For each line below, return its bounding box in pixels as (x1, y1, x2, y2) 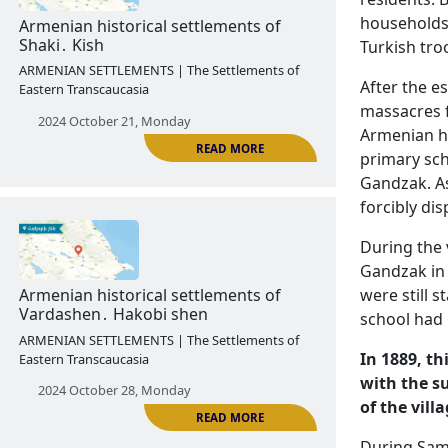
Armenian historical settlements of (23, 242, 352, 271)
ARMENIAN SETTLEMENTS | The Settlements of (23, 300, 374, 324)
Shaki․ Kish (23, 266, 131, 294)
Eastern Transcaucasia (23, 324, 187, 347)
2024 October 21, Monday (47, 364, 240, 387)
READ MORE (272, 169, 368, 191)
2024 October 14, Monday (47, 27, 240, 50)
